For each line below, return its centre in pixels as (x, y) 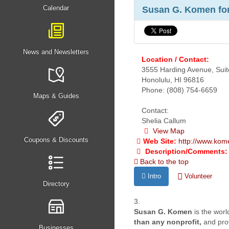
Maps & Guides (56, 96)
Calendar (56, 8)
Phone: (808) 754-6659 (179, 90)
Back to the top (163, 162)
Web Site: (161, 141)
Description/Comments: (185, 151)
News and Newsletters (56, 52)
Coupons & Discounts (56, 140)
